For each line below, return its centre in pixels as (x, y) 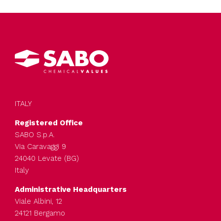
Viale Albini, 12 (38, 201)
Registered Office (49, 123)
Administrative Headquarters (71, 189)
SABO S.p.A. (35, 134)
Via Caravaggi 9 (40, 146)
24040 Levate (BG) (47, 158)
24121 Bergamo (40, 213)
